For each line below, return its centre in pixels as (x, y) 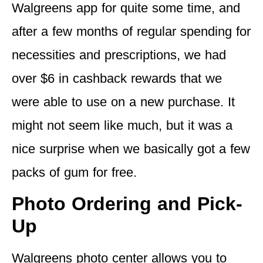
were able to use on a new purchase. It (123, 102)
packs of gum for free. (74, 172)
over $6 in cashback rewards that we (117, 78)
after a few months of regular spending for (131, 31)
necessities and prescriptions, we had (119, 55)
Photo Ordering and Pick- (127, 204)
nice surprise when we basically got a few (131, 149)
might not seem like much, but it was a (122, 125)
